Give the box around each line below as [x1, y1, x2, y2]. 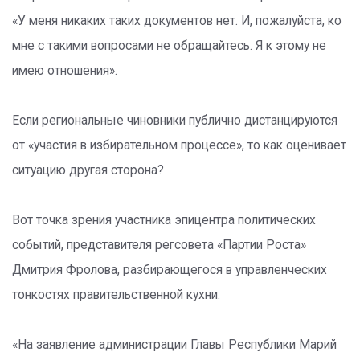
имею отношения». [12, 63, 117, 78]
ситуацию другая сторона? [12, 163, 164, 178]
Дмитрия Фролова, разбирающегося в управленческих [12, 263, 327, 277]
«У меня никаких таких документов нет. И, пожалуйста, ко [12, 14, 342, 28]
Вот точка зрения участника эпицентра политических [12, 213, 316, 227]
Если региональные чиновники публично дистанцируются [12, 113, 337, 128]
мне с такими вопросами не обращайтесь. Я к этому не [12, 39, 326, 53]
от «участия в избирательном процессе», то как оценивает [12, 138, 346, 153]
